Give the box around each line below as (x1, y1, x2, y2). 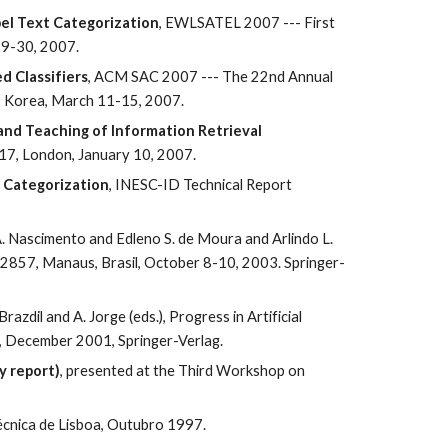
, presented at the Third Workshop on (59, 362, 305, 379)
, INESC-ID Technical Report (108, 176, 292, 193)
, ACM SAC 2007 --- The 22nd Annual (87, 68, 333, 85)
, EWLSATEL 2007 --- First (158, 14, 335, 31)
